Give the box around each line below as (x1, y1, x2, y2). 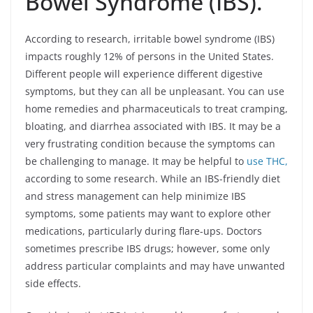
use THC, (247, 154, 288, 168)
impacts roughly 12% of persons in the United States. (25, 50, 274, 63)
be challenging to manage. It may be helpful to (25, 154, 247, 168)
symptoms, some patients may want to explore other (25, 207, 271, 220)
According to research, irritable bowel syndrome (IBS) (25, 32, 275, 45)
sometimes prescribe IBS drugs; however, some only (25, 242, 270, 255)
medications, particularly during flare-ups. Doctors (25, 224, 262, 238)
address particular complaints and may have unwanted (25, 259, 285, 272)
